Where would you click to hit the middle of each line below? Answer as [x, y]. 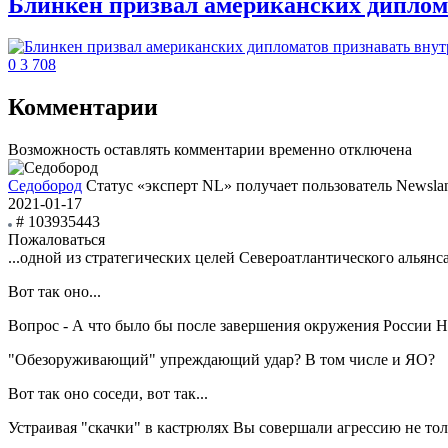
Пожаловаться [56, 240]
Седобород [45, 186]
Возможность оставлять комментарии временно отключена [210, 150]
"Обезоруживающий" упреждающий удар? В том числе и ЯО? [221, 360]
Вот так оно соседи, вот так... [108, 394]
